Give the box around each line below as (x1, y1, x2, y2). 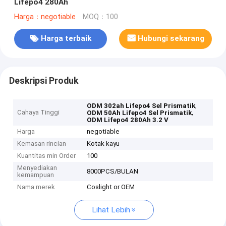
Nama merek (17, 183, 55, 191)
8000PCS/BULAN (87, 167, 139, 176)
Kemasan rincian (17, 140, 67, 148)
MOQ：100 (82, 12, 118, 21)
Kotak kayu (87, 140, 120, 148)
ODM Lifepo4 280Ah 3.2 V (87, 116, 169, 124)
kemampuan (17, 171, 54, 179)
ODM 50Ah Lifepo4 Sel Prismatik (87, 109, 192, 117)
